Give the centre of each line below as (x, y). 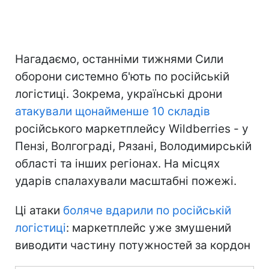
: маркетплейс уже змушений (149, 228)
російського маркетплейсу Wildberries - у (132, 128)
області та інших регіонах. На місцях (117, 163)
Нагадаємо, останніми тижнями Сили (119, 59)
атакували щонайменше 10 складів (113, 111)
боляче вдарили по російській (147, 210)
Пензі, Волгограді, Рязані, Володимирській (133, 146)
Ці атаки (39, 210)
